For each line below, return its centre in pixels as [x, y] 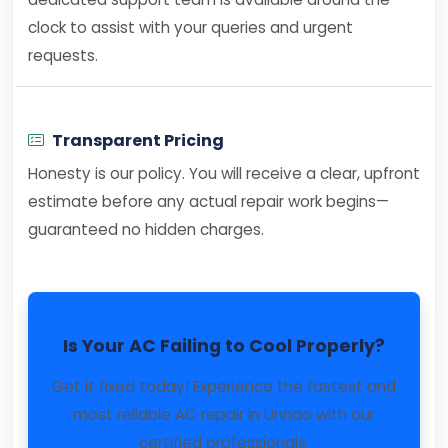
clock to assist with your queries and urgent [190, 27]
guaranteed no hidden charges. [146, 229]
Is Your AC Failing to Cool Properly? [224, 346]
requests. [63, 55]
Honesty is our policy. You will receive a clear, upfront [224, 173]
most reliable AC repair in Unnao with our [224, 414]
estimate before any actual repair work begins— [208, 201]
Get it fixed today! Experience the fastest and [224, 386]
